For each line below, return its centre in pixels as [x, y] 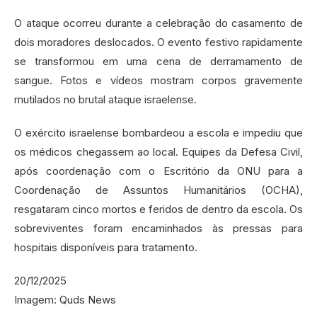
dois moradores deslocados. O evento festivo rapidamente [158, 42]
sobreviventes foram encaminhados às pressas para [158, 229]
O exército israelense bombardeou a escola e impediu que [158, 133]
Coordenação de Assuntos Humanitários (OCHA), [158, 190]
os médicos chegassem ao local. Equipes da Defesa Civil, [158, 152]
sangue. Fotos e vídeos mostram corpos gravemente [158, 81]
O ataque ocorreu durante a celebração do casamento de [158, 23]
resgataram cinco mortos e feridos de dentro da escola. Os [158, 209]
